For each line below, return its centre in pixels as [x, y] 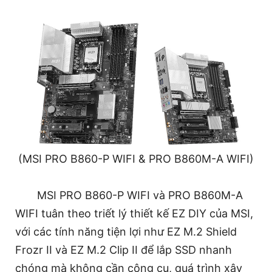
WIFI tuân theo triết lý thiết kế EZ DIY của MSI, [134, 213]
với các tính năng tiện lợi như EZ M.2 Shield [126, 231]
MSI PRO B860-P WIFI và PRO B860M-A [140, 195]
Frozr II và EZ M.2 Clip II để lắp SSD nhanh [124, 250]
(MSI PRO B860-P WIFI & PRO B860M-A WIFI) [136, 158]
